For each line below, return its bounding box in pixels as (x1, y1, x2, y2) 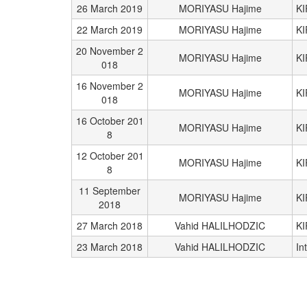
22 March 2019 (77, 23, 143, 36)
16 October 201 (75, 114, 144, 127)
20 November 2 (76, 44, 143, 58)
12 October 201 (75, 149, 144, 162)
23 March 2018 (77, 240, 143, 254)
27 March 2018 (77, 219, 143, 232)
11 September (79, 184, 140, 197)
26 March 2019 (77, 1, 143, 15)
